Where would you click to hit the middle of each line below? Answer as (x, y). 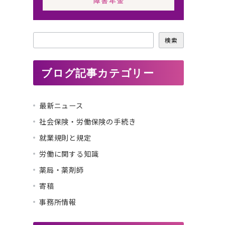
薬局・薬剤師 (62, 170)
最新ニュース (61, 105)
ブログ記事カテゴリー (98, 73)
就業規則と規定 (65, 138)
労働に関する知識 (69, 154)
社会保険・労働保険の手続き (88, 122)
